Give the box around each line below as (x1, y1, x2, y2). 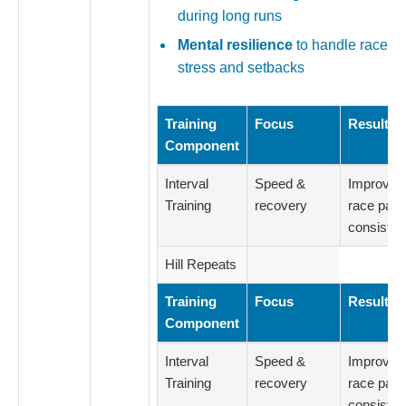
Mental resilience (178, 37, 293, 53)
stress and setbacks (178, 60, 304, 76)
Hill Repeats (165, 256, 237, 272)
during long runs (178, 8, 282, 24)
